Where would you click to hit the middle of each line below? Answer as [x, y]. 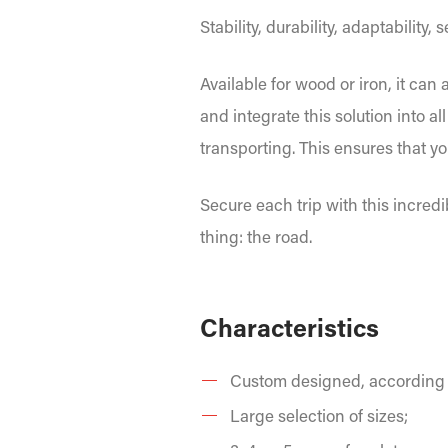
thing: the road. [256, 239]
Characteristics [289, 331]
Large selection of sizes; [319, 418]
